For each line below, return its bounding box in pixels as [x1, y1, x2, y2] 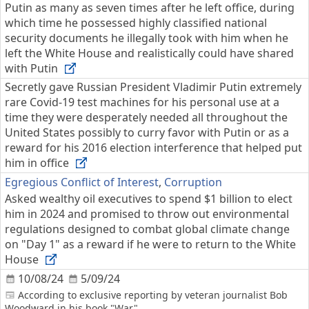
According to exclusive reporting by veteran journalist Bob [18, 288, 288, 301]
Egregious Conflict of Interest [5, 175, 159, 190]
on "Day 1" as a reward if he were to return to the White [5, 237, 296, 252]
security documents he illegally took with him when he [5, 30, 288, 46]
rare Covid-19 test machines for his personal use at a [5, 94, 279, 110]
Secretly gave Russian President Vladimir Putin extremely [5, 79, 301, 94]
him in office [5, 155, 72, 170]
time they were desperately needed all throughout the [5, 110, 288, 125]
